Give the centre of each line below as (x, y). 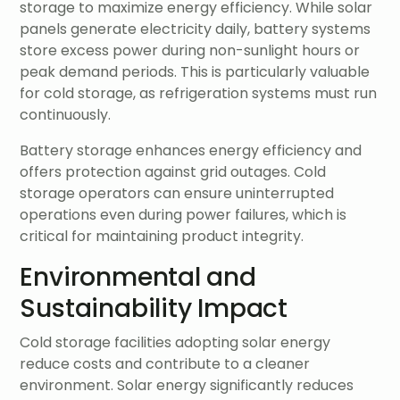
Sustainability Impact (154, 309)
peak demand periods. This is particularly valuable (195, 72)
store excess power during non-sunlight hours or (190, 51)
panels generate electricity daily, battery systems (196, 29)
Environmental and (138, 278)
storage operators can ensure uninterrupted (177, 194)
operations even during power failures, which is (183, 215)
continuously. (66, 115)
